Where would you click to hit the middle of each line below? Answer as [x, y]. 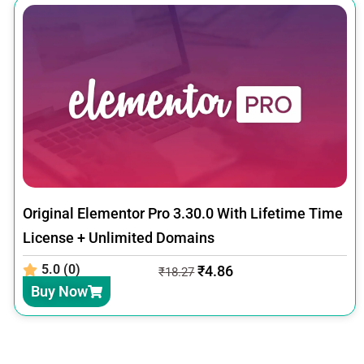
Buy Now [59, 291]
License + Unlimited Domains [118, 237]
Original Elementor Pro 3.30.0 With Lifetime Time [182, 213]
